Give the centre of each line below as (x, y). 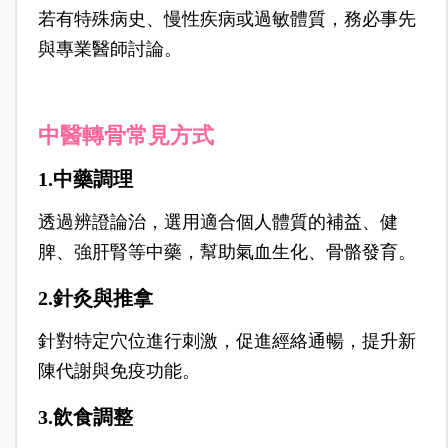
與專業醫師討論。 (109, 49)
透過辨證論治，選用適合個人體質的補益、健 (217, 222)
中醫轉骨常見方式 (125, 136)
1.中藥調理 (85, 179)
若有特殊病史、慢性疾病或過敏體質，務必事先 (226, 19)
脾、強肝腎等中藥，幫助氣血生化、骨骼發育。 (226, 252)
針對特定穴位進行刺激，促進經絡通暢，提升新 (226, 341)
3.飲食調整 (85, 417)
